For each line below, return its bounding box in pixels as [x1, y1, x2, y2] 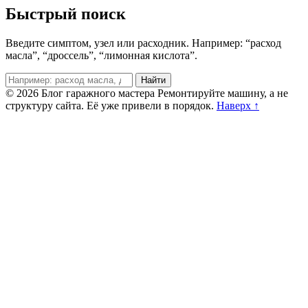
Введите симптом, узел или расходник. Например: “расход [5, 36, 281, 49]
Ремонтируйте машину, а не [157, 87, 288, 99]
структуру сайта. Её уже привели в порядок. [5, 99, 214, 111]
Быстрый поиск [5, 4, 126, 23]
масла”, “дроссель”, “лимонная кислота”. [5, 49, 197, 61]
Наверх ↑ [217, 99, 259, 111]
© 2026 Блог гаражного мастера [5, 87, 155, 99]
